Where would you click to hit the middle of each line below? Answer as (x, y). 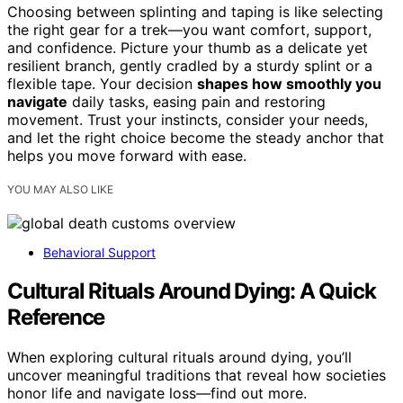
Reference (58, 318)
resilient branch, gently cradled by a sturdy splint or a (190, 66)
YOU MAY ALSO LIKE (60, 190)
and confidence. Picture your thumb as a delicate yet (188, 48)
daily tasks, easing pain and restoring (197, 102)
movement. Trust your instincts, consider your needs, (188, 120)
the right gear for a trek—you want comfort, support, (189, 30)
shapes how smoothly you (289, 84)
